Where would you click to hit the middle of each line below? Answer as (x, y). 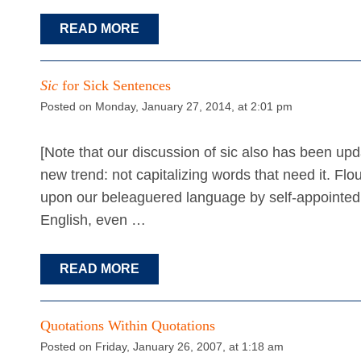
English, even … (93, 220)
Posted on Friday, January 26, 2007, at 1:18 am (162, 347)
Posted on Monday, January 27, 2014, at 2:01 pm (166, 106)
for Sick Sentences (114, 85)
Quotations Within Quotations (128, 326)
